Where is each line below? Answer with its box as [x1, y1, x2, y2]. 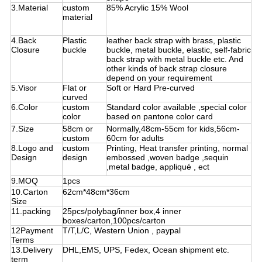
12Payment [11, 226, 53, 236]
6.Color [11, 102, 38, 112]
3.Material [11, 3, 48, 13]
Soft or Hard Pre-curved [106, 83, 195, 93]
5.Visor [11, 83, 37, 93]
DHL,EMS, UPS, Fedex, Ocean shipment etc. [62, 245, 229, 255]
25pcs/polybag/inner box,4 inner [62, 206, 181, 216]
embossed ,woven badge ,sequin [106, 153, 229, 163]
